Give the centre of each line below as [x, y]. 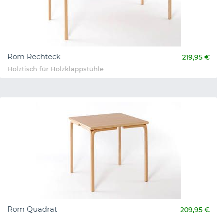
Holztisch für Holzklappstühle [55, 69]
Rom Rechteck [34, 57]
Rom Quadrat [32, 209]
